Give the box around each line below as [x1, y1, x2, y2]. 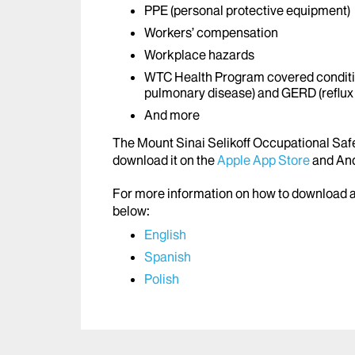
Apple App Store [217, 152, 310, 169]
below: [113, 203, 150, 219]
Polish [144, 271, 179, 288]
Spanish [144, 249, 191, 265]
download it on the [113, 152, 217, 169]
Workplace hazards [144, 47, 254, 63]
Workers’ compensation [144, 25, 278, 41]
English [144, 227, 186, 243]
